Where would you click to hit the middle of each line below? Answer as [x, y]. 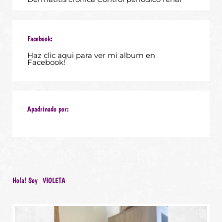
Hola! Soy [25, 180]
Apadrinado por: [48, 109]
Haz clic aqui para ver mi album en [91, 55]
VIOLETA [54, 180]
